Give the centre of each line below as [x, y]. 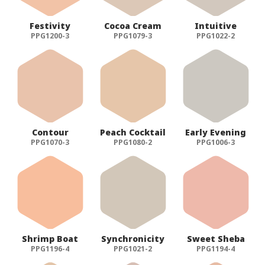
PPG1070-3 [50, 143]
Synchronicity [133, 239]
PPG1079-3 [133, 36]
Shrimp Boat [50, 239]
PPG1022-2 [216, 36]
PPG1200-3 [50, 36]
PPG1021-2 [133, 249]
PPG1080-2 [133, 143]
